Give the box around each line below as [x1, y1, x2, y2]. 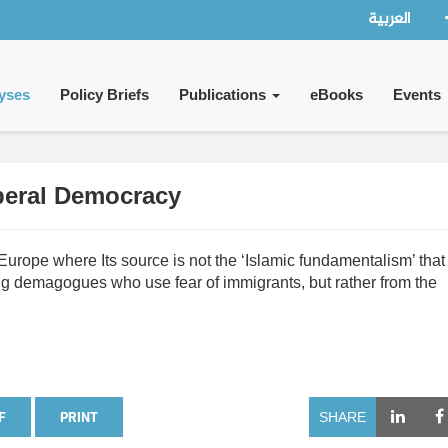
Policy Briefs [59, 86, 149, 103]
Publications [178, 86, 270, 103]
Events [392, 86, 441, 103]
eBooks [309, 86, 363, 103]
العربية [368, 6, 410, 33]
